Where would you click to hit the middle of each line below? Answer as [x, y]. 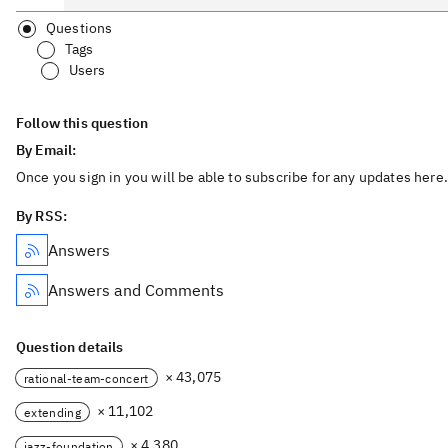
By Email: [48, 150]
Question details [70, 347]
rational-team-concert [86, 378]
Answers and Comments [136, 290]
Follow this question [82, 123]
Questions [79, 28]
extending [52, 412]
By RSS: [42, 216]
